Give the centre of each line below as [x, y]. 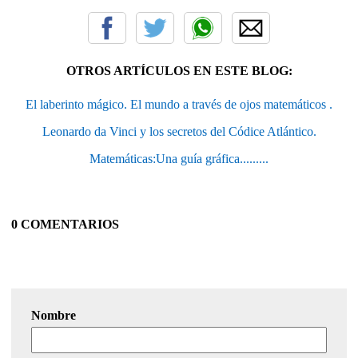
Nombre [54, 315]
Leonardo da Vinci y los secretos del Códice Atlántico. [179, 131]
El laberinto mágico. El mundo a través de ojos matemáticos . [179, 104]
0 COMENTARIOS [65, 224]
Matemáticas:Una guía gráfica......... [179, 158]
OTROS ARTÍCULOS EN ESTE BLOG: [179, 70]
